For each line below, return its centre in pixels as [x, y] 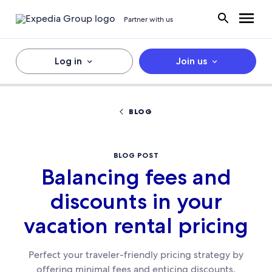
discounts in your [136, 201]
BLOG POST [136, 155]
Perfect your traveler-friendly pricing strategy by [136, 255]
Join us [191, 61]
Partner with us [148, 19]
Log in [68, 61]
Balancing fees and [136, 177]
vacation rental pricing [136, 226]
